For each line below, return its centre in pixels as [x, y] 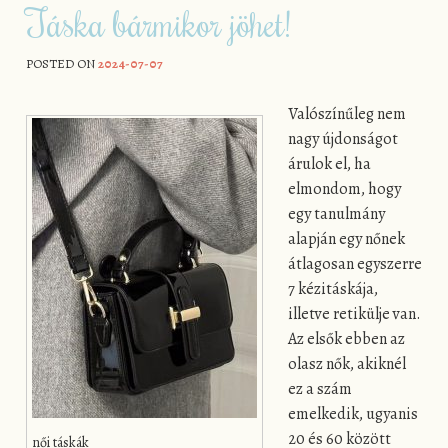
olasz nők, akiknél [347, 363]
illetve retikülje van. [355, 313]
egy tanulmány [337, 213]
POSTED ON [61, 64]
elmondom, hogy [345, 188]
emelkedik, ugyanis [353, 413]
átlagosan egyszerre [355, 263]
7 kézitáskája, [333, 288]
